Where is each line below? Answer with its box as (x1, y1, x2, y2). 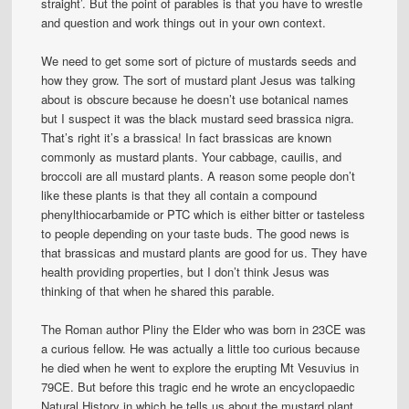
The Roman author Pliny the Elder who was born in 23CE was (41, 320, 367, 338)
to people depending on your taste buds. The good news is (41, 224, 351, 242)
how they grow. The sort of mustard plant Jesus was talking (41, 70, 356, 89)
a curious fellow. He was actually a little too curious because (41, 339, 361, 357)
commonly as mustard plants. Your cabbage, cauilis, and (41, 147, 342, 165)
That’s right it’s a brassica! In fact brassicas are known (41, 128, 332, 146)
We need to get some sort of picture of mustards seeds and (41, 51, 357, 69)
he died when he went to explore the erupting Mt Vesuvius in (41, 358, 360, 376)
